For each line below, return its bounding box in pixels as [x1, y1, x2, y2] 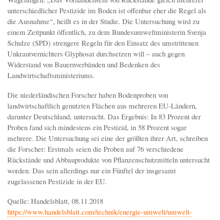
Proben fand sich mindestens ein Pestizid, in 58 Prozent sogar [7, 122, 187, 132]
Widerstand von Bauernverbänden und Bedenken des [7, 59, 160, 69]
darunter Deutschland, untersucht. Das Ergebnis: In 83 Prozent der [7, 111, 201, 121]
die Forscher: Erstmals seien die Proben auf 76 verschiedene [7, 143, 184, 154]
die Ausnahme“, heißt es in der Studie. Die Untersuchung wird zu [7, 16, 199, 26]
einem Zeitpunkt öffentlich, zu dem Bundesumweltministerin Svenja [7, 27, 206, 37]
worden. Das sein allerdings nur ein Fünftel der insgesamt [7, 165, 176, 175]
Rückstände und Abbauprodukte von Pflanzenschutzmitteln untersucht [7, 154, 210, 165]
